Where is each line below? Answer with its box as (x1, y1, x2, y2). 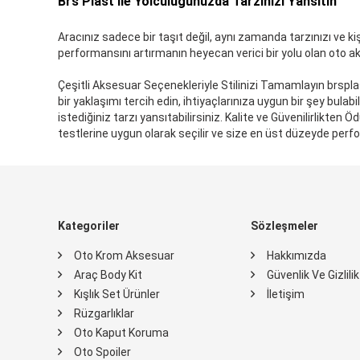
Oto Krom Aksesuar (74, 248, 174, 262)
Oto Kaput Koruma (74, 325, 169, 339)
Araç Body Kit (74, 268, 142, 281)
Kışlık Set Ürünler (74, 287, 160, 301)
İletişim (267, 287, 305, 301)
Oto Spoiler (74, 345, 131, 358)
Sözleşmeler (251, 219, 318, 232)
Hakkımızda (267, 248, 326, 262)
